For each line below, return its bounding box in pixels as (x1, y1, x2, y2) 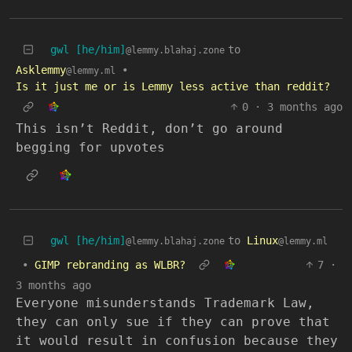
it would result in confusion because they (16, 333, 338, 349)
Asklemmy (16, 64, 66, 77)
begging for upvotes (16, 140, 165, 156)
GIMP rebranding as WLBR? (35, 258, 185, 272)
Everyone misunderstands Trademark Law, (16, 295, 314, 311)
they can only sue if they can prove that (16, 314, 330, 330)
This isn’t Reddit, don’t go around (16, 121, 283, 137)
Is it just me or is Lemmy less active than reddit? (16, 80, 330, 93)
